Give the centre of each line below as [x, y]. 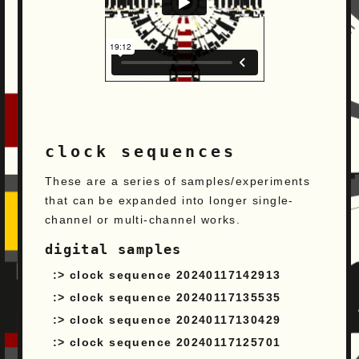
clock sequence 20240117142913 [175, 274]
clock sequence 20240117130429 [175, 319]
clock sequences [140, 151]
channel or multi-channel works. [143, 220]
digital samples [113, 249]
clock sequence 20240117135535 [175, 297]
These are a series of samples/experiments [177, 182]
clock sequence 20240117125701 [175, 342]
